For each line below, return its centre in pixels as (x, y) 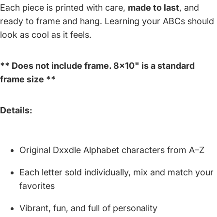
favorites (37, 186)
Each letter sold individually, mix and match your (116, 172)
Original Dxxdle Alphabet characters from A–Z (112, 150)
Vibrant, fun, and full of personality (88, 208)
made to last (154, 7)
